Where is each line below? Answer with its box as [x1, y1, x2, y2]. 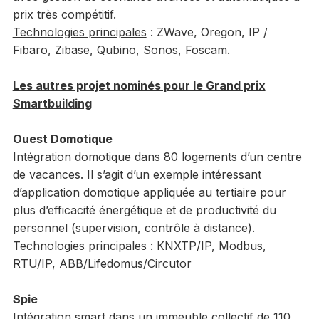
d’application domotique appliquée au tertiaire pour [12, 185, 286, 200]
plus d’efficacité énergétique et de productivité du [12, 203, 276, 218]
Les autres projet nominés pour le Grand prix [12, 78, 266, 93]
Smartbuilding [12, 96, 92, 111]
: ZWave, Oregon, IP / [146, 25, 268, 40]
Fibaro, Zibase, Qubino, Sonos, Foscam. [12, 43, 230, 58]
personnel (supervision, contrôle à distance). [12, 221, 255, 236]
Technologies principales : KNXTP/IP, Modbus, [12, 239, 266, 253]
